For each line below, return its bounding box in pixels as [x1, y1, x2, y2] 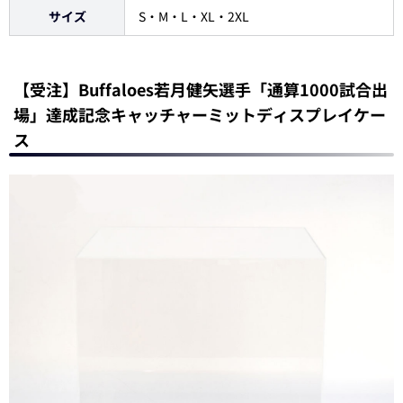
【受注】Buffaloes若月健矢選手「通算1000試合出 [13, 77, 388, 102]
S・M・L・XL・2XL [139, 7, 249, 26]
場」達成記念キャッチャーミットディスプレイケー [13, 103, 386, 127]
